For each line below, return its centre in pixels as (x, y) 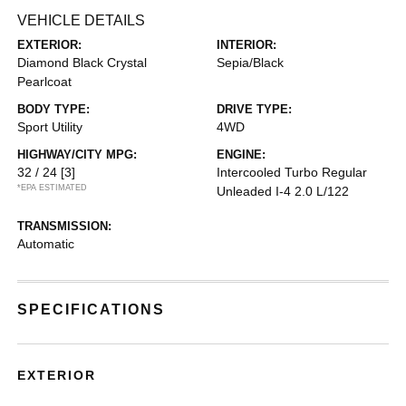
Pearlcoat (45, 82)
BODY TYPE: (54, 109)
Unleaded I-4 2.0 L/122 (283, 191)
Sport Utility (50, 127)
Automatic (46, 244)
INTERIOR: (246, 45)
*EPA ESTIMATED (53, 188)
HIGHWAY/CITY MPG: (77, 155)
